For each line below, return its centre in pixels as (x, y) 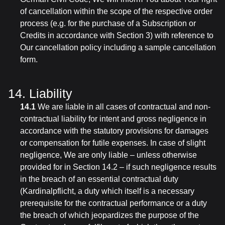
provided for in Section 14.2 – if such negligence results (118, 167)
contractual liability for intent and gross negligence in (113, 119)
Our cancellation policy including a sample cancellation (118, 47)
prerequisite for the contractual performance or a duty (114, 203)
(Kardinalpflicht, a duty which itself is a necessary (107, 191)
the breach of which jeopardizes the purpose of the (109, 215)
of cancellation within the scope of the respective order (116, 11)
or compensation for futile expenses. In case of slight (113, 143)
